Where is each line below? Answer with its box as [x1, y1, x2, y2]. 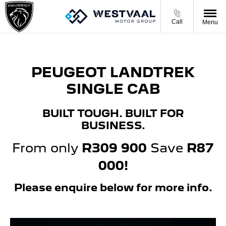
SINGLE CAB [66, 81, 160, 97]
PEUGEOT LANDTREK [31, 64, 195, 81]
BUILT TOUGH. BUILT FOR [42, 107, 184, 120]
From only [12, 140, 82, 155]
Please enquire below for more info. [14, 181, 212, 194]
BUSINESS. [81, 119, 145, 132]
